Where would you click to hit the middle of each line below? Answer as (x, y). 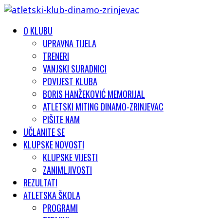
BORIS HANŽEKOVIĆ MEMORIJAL (94, 94)
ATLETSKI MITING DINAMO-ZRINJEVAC (103, 107)
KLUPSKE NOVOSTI (54, 145)
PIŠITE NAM (61, 119)
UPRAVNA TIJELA (70, 43)
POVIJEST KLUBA (70, 81)
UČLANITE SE (44, 132)
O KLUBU (38, 31)
